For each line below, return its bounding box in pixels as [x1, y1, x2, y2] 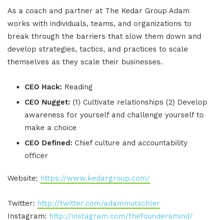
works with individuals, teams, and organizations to [7, 19, 192, 28]
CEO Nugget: [25, 98, 73, 107]
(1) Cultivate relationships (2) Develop [73, 98, 207, 107]
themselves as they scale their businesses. [7, 57, 163, 67]
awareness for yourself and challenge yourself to [25, 110, 204, 120]
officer [25, 151, 48, 161]
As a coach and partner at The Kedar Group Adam [7, 6, 190, 16]
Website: [7, 174, 40, 183]
